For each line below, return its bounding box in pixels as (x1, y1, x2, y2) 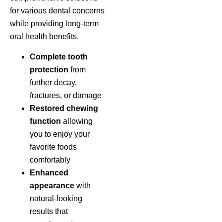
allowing (61, 116, 93, 125)
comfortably (30, 155, 70, 164)
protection (30, 65, 68, 74)
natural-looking (30, 194, 82, 203)
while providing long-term (10, 19, 99, 28)
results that (30, 207, 68, 216)
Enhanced (30, 168, 68, 177)
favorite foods (30, 142, 77, 151)
